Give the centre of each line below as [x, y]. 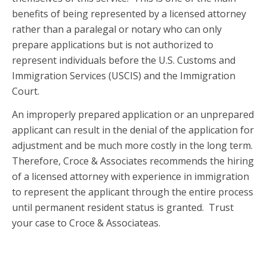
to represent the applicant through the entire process [133, 192]
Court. [26, 91]
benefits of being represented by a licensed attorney [129, 13]
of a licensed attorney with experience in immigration [131, 177]
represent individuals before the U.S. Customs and [124, 60]
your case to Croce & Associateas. [86, 223]
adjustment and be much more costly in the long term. [133, 146]
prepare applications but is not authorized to [113, 44]
